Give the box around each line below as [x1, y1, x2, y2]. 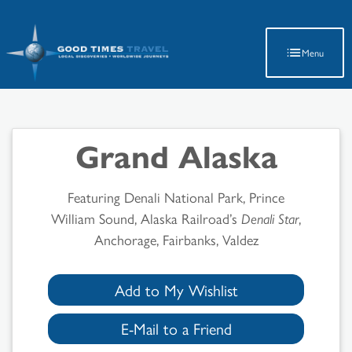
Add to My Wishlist [114, 277, 238, 301]
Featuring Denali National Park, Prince [68, 187, 284, 207]
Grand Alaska [75, 133, 277, 178]
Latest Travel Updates [90, 5, 262, 32]
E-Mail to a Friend [120, 317, 232, 340]
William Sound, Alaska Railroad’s [51, 208, 241, 228]
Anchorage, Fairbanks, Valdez [93, 229, 258, 249]
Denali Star [241, 208, 299, 228]
